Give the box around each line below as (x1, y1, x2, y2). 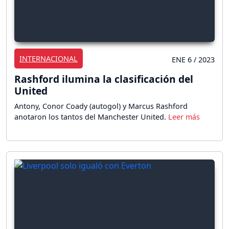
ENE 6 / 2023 (172, 54, 215, 64)
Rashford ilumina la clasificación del (14, 72, 193, 86)
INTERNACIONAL (19, 53, 78, 63)
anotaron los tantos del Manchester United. (14, 111, 168, 122)
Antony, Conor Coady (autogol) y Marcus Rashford (14, 101, 188, 111)
